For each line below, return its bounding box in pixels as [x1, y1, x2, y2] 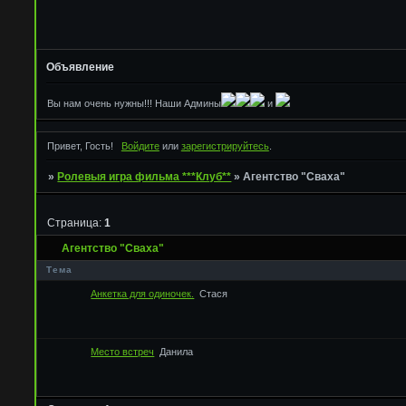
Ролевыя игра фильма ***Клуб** [57, 170, 232, 184]
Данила [159, 346, 194, 358]
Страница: [47, 216, 105, 229]
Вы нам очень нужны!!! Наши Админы [47, 98, 222, 110]
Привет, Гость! [47, 140, 114, 152]
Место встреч [91, 346, 155, 358]
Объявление [46, 60, 115, 73]
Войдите [121, 140, 159, 152]
